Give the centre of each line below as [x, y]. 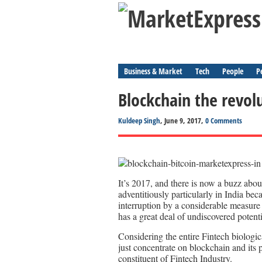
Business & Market [153, 71]
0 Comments [224, 120]
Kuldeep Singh [139, 120]
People [233, 71]
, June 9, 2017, [183, 120]
